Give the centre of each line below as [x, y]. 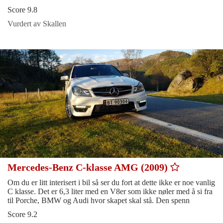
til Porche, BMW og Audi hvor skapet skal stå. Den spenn [99, 201]
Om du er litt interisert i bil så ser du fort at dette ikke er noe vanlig [111, 183]
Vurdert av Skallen [37, 24]
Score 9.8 [22, 10]
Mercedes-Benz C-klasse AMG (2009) [89, 167]
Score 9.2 [22, 215]
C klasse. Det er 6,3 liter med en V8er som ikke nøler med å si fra [110, 192]
